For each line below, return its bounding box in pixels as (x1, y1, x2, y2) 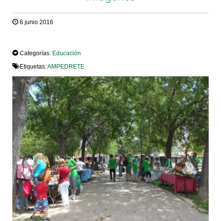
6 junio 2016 (18, 19, 53, 26)
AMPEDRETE (47, 63, 84, 70)
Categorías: (18, 49, 52, 57)
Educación (52, 49, 81, 57)
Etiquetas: (18, 63, 47, 70)
